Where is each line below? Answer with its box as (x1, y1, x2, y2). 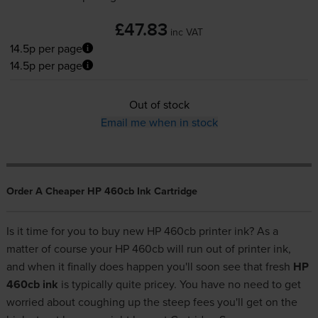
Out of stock (128, 97, 190, 113)
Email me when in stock (100, 114, 218, 131)
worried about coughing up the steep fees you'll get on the (6, 294, 297, 310)
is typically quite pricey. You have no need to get (57, 276, 301, 292)
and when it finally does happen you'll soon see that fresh (6, 258, 293, 275)
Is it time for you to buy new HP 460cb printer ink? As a (6, 223, 278, 239)
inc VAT (170, 24, 203, 39)
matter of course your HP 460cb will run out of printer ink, (6, 241, 291, 257)
